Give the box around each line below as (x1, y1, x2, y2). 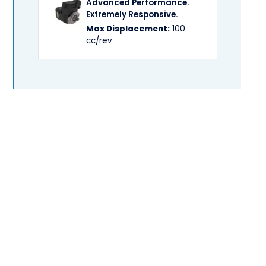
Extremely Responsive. (86, 9, 179, 20)
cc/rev (86, 35, 113, 46)
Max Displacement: (86, 23, 170, 34)
